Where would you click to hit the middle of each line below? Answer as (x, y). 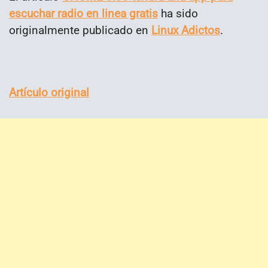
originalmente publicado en (80, 30)
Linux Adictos (186, 30)
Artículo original (49, 92)
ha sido (178, 13)
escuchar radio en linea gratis (83, 13)
